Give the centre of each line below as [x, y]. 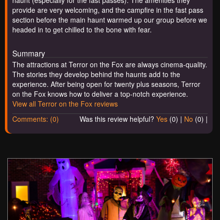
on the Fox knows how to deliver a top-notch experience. [100, 94]
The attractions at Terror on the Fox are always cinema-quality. [110, 65]
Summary [29, 53]
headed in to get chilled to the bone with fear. [82, 29]
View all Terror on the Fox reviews [65, 104]
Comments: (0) [36, 119]
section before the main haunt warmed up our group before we [110, 19]
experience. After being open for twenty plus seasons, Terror [106, 84]
